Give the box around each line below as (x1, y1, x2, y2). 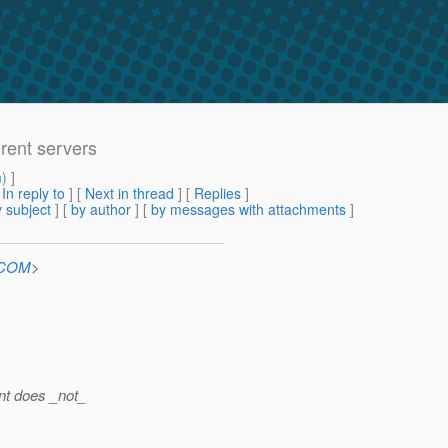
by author (71, 199, 131, 220)
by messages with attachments (151, 199, 346, 220)
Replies (194, 183, 241, 204)
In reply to (2, 183, 65, 204)
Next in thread (85, 183, 174, 204)
